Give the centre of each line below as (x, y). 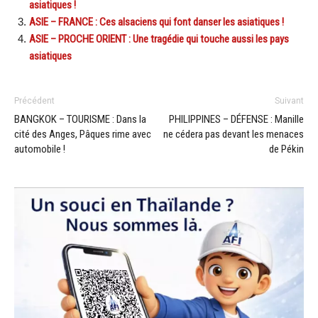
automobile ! (40, 149)
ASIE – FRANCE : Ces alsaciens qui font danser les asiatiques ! (157, 22)
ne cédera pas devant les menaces (234, 135)
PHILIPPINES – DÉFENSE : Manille (236, 120)
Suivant (289, 101)
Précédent (34, 101)
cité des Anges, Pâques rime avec (83, 135)
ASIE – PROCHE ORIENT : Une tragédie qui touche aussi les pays (159, 39)
